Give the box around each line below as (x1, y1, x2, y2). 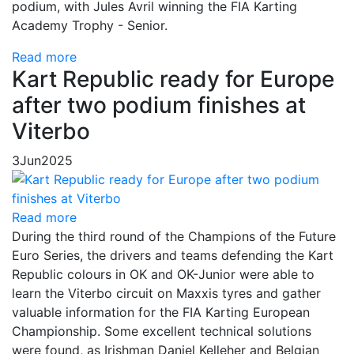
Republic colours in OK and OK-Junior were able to (12, 265, 314, 282)
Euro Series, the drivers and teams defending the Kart (12, 247, 333, 263)
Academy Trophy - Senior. (12, 17, 168, 33)
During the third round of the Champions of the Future (12, 228, 336, 244)
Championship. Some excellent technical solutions (12, 322, 311, 339)
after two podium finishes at (12, 91, 306, 119)
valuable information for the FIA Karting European (12, 303, 310, 320)
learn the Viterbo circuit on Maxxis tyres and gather (12, 284, 321, 301)
